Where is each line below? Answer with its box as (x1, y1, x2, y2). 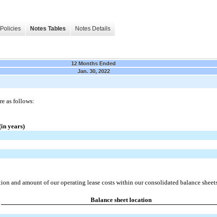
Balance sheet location (90, 196, 152, 203)
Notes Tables (30, 25, 66, 32)
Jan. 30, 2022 (77, 68, 110, 74)
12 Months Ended (71, 60, 116, 66)
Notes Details (75, 25, 110, 32)
